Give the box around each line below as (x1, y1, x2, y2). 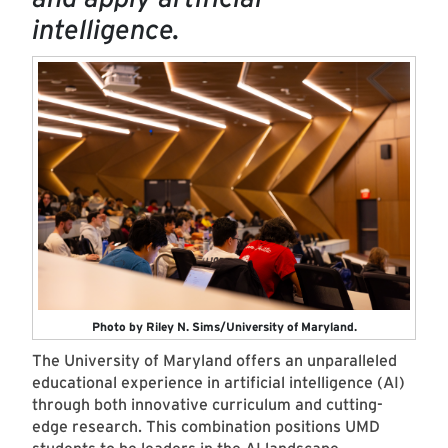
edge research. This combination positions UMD (32, 417, 380, 437)
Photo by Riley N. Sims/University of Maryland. (91, 319, 357, 335)
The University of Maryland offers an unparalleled (32, 351, 397, 371)
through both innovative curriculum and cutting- (32, 395, 383, 415)
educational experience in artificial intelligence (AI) (32, 373, 405, 393)
